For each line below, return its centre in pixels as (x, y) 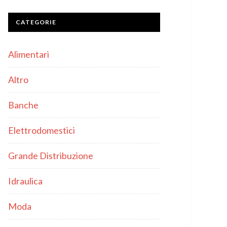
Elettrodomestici (42, 130)
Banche (23, 105)
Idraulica (25, 181)
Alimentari (29, 54)
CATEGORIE (36, 22)
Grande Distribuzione (51, 156)
